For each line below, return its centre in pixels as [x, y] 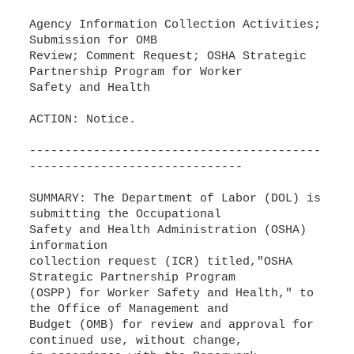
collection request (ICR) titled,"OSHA [160, 262]
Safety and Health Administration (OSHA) [168, 230]
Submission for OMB [93, 41]
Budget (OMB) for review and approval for [171, 325]
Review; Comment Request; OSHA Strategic [168, 56]
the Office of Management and [128, 309]
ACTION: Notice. [82, 120]
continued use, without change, [136, 341]
